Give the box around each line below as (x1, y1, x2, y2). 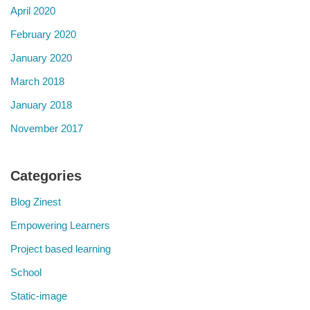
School (10, 266, 42, 279)
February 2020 (10, 28, 76, 41)
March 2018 (10, 75, 64, 88)
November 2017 (10, 122, 83, 135)
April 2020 (10, 5, 55, 17)
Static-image (10, 290, 67, 302)
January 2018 (10, 99, 72, 111)
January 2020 (10, 52, 72, 64)
